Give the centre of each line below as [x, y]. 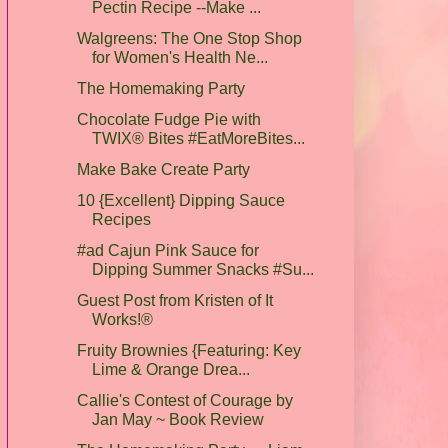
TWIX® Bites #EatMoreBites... [198, 138]
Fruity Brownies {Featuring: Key [188, 350]
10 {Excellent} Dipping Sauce [180, 200]
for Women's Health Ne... [179, 57]
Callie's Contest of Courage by [184, 400]
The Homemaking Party [160, 88]
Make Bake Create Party [163, 169]
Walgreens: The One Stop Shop [189, 38]
